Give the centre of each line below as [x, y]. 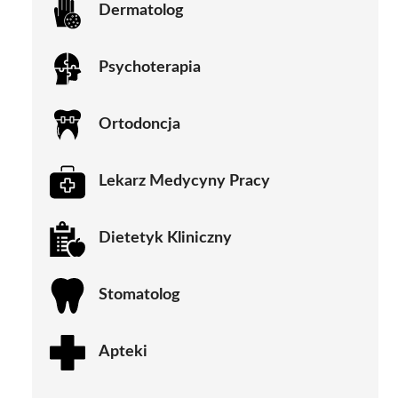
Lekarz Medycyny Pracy [184, 182]
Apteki [123, 352]
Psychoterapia [150, 68]
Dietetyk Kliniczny [165, 239]
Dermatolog [141, 11]
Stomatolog [139, 295]
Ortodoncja [139, 125]
